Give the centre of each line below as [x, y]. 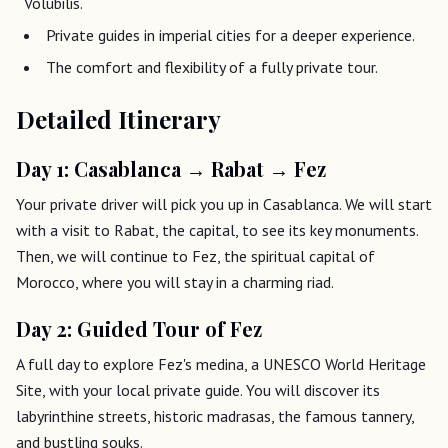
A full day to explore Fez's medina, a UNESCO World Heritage [221, 363]
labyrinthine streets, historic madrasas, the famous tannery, [215, 415]
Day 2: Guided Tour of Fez [139, 328]
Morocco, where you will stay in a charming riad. [175, 281]
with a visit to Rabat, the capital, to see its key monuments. [217, 229]
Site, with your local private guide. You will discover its [198, 389]
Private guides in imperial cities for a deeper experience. [230, 34]
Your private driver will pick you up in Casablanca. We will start [224, 203]
